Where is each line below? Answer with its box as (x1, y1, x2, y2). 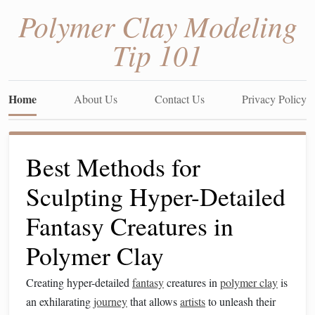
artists (180, 294, 205, 309)
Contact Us (155, 91, 205, 106)
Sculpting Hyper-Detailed (26, 179, 285, 213)
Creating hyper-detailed (26, 275, 132, 290)
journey (94, 294, 127, 309)
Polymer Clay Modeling (18, 6, 297, 45)
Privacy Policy (242, 91, 307, 106)
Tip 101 (112, 34, 202, 74)
